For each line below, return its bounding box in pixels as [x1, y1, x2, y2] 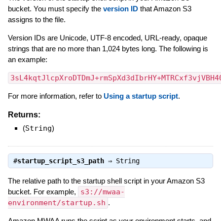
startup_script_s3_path [17, 156, 104, 165]
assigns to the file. [7, 15, 66, 24]
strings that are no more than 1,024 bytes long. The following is [7, 44, 208, 53]
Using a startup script [103, 91, 178, 100]
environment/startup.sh [7, 198, 106, 207]
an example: [7, 55, 47, 64]
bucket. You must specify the [7, 4, 103, 13]
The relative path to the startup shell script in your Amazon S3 [7, 176, 205, 185]
